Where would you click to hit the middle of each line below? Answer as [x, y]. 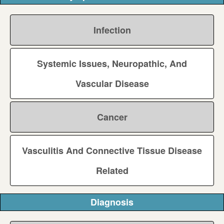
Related [112, 171]
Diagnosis [112, 202]
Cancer [112, 117]
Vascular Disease [112, 84]
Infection [112, 30]
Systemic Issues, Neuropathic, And [112, 64]
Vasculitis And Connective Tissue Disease [112, 151]
